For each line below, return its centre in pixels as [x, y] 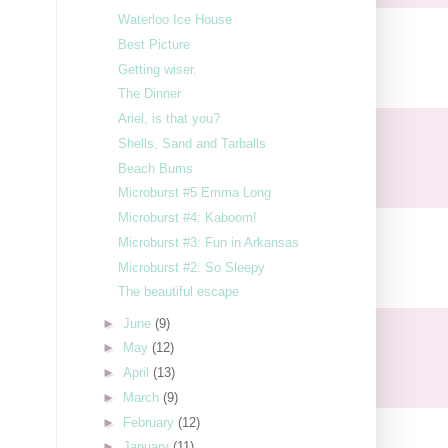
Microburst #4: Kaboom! [188, 218]
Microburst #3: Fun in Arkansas [209, 242]
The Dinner [150, 94]
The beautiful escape [179, 292]
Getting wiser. [158, 69]
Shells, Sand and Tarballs [192, 143]
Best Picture [154, 44]
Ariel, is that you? [169, 119]
